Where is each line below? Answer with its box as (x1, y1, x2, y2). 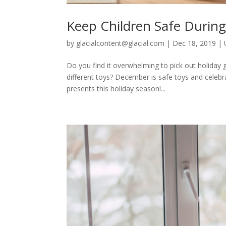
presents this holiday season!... (67, 83, 165, 93)
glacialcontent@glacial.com (76, 38, 164, 48)
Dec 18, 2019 (173, 38, 216, 48)
